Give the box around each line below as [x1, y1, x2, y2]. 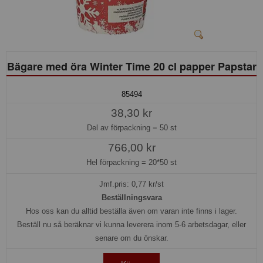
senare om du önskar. [95, 234, 168, 243]
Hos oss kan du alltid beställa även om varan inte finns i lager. [26, 207, 237, 216]
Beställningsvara [101, 193, 162, 203]
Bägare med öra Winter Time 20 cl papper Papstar [6, 58, 257, 74]
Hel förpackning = [86, 158, 149, 167]
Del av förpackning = [86, 123, 160, 132]
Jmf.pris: [99, 180, 131, 189]
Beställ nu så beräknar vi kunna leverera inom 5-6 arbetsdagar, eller [17, 220, 246, 230]
